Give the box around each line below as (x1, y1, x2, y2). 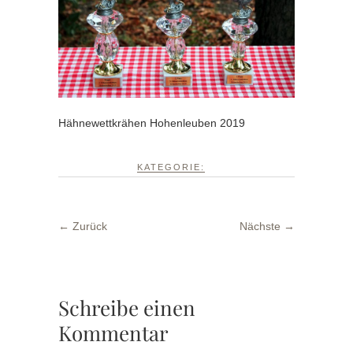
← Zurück (58, 220, 107, 233)
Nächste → (240, 220, 295, 233)
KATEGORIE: (136, 162, 205, 173)
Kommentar (58, 318, 169, 347)
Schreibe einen (58, 293, 195, 321)
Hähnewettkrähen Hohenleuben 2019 (58, 117, 245, 130)
